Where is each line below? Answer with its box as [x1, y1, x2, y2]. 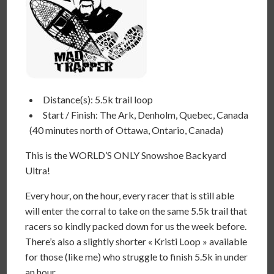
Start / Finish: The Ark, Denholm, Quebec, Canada [43, 109, 249, 120]
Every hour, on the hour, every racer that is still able [25, 190, 235, 201]
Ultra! [25, 165, 51, 176]
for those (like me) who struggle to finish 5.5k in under [25, 251, 248, 262]
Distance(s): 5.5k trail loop [43, 94, 154, 105]
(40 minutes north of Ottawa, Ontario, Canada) [29, 124, 224, 136]
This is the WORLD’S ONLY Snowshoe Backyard [25, 149, 227, 161]
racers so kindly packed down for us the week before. [25, 220, 247, 232]
